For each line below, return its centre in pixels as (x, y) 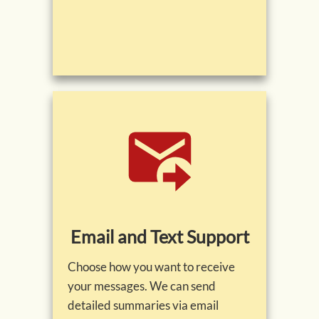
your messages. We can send (142, 286)
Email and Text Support (159, 237)
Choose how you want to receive (151, 267)
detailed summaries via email (143, 305)
